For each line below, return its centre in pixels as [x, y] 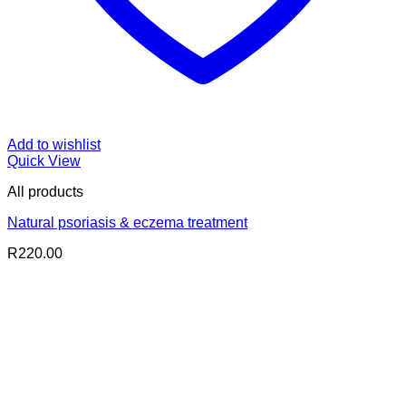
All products [45, 191]
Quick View [44, 160]
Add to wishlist [54, 144]
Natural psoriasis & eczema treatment [127, 222]
